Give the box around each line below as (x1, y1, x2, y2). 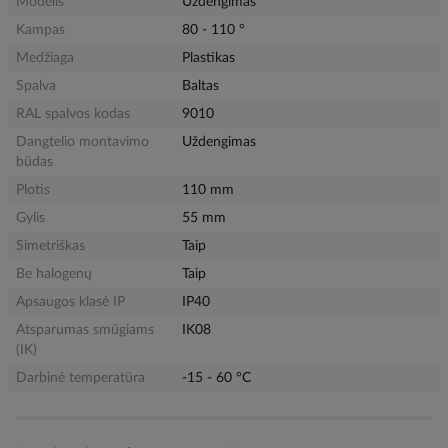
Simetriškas (16, 239, 85, 253)
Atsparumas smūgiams (16, 323, 154, 337)
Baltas (182, 79, 220, 93)
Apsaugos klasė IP (16, 295, 125, 309)
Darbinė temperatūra (16, 371, 145, 385)
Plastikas (182, 51, 236, 65)
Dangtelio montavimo (16, 135, 149, 149)
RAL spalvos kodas (16, 107, 130, 121)
